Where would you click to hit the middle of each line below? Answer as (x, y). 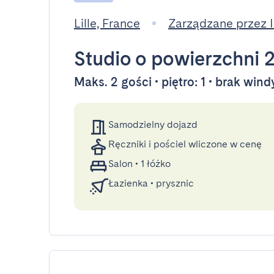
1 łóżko (156, 164)
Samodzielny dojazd (153, 124)
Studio (102, 58)
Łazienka (128, 183)
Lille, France (107, 23)
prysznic (175, 183)
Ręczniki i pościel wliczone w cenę (185, 144)
